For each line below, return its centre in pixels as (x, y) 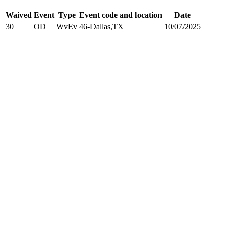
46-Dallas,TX (101, 26)
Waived (19, 15)
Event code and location (121, 15)
